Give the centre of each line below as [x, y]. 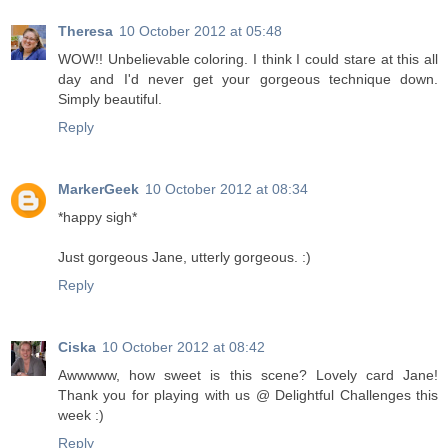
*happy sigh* [97, 217]
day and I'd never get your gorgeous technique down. [248, 79]
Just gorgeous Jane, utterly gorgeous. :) [184, 257]
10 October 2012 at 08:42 [183, 347]
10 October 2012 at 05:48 [200, 31]
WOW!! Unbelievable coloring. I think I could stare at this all [248, 59]
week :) [81, 415]
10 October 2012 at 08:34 [226, 189]
